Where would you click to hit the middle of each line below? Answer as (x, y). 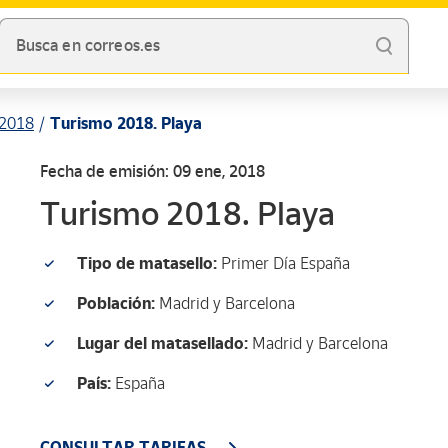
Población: (116, 303)
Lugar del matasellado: (162, 343)
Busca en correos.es (88, 46)
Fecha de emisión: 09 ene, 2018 (152, 171)
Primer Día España (283, 263)
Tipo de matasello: (147, 263)
